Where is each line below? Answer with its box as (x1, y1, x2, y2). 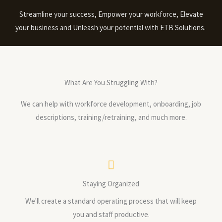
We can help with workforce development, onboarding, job (21, 99, 201, 109)
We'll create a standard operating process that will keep (25, 196, 197, 206)
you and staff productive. (72, 210, 150, 219)
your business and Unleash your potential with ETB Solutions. (15, 23, 207, 32)
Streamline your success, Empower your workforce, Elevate (19, 9, 203, 19)
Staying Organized (83, 179, 139, 188)
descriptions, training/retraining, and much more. (35, 112, 187, 122)
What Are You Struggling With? (64, 78, 158, 87)
